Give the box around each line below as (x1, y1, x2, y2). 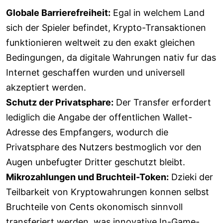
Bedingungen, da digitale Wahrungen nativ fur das (6, 52, 216, 63)
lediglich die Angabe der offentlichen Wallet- (6, 112, 192, 122)
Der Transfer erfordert (113, 97, 211, 108)
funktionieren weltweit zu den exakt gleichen (6, 37, 195, 48)
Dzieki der (169, 172, 213, 182)
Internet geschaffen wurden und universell (6, 67, 185, 78)
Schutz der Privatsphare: (6, 97, 113, 108)
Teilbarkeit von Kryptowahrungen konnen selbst (6, 187, 209, 197)
